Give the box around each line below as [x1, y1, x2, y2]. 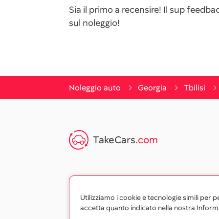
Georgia [138, 83, 167, 93]
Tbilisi [184, 83, 205, 93]
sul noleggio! [69, 17, 120, 28]
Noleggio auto [69, 83, 121, 93]
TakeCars [93, 133, 135, 146]
